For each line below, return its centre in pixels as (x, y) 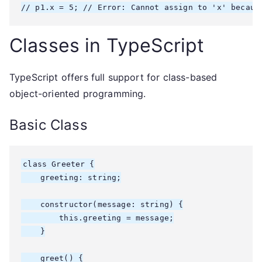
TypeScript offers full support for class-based (113, 77)
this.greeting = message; (98, 218)
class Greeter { (59, 164)
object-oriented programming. (78, 94)
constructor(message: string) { (102, 204)
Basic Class (49, 125)
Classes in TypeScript (107, 45)
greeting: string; (71, 177)
